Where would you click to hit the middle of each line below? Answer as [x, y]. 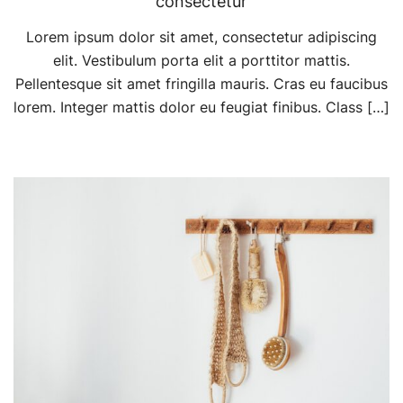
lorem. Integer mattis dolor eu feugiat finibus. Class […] [201, 107]
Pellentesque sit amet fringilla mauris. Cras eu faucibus [201, 83]
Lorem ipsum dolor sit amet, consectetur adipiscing [201, 36]
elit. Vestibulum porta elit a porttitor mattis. [201, 60]
